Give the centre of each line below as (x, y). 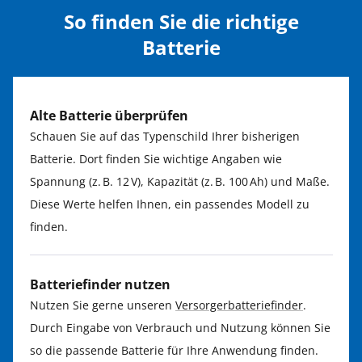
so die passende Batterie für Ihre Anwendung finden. (174, 351)
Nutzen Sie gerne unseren (103, 305)
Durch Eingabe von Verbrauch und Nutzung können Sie (180, 328)
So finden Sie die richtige (181, 22)
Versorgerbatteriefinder (239, 305)
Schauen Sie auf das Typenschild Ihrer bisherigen (165, 137)
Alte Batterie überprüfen (109, 116)
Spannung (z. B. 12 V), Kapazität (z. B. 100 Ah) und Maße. (180, 182)
